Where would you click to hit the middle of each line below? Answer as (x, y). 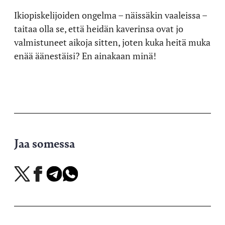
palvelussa (30, 195)
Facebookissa (50, 183)
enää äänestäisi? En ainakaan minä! (85, 55)
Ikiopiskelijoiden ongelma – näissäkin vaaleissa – (110, 15)
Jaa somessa (44, 142)
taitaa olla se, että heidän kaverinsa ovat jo (99, 28)
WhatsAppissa (84, 183)
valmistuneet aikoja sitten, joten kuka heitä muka (112, 42)
